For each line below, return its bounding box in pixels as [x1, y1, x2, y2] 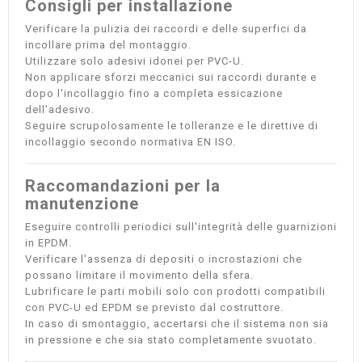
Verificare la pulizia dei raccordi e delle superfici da [25, 23, 307, 35]
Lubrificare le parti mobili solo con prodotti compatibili [25, 285, 326, 297]
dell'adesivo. [25, 103, 95, 116]
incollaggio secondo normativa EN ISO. [25, 136, 236, 148]
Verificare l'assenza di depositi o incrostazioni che [25, 253, 302, 265]
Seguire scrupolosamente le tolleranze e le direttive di [25, 120, 318, 132]
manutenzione [25, 194, 139, 213]
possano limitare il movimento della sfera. [25, 269, 254, 281]
